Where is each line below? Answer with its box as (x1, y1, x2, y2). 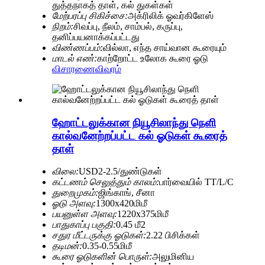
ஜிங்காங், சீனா (98, 188, 155, 198)
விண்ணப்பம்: (52, 42, 103, 53)
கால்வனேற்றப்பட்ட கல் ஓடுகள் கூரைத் (52, 129, 227, 142)
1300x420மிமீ (96, 198, 147, 209)
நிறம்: (52, 21, 73, 31)
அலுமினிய (152, 251, 194, 262)
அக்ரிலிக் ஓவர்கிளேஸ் (128, 10, 214, 21)
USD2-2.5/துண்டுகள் (79, 166, 162, 177)
